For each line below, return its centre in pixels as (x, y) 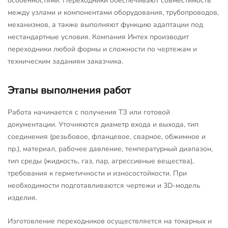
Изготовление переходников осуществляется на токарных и (110, 221)
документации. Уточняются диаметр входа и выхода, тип (103, 124)
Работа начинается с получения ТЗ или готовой (89, 112)
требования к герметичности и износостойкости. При (97, 173)
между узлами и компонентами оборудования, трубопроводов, (113, 12)
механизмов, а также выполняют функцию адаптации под (105, 24)
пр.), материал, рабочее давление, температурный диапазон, (110, 149)
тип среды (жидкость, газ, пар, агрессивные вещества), (101, 161)
